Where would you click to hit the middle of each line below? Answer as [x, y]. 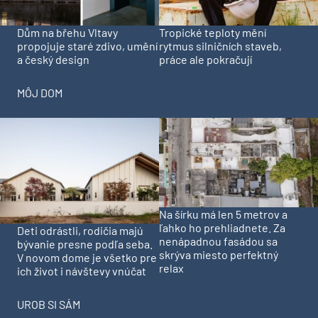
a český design [53, 59]
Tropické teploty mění [213, 32]
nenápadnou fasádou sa [218, 241]
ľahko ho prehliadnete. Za [222, 227]
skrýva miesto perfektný [219, 254]
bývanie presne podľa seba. [85, 244]
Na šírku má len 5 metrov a [223, 214]
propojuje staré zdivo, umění [87, 45]
